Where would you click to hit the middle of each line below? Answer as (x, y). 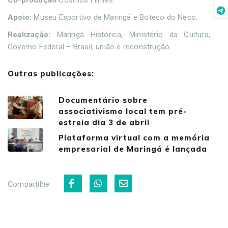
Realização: (29, 34)
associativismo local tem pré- (123, 111)
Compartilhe (29, 184)
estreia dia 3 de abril (104, 122)
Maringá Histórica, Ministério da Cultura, (130, 34)
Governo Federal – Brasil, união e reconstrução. (90, 47)
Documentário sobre (103, 100)
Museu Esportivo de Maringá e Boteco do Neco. (115, 17)
